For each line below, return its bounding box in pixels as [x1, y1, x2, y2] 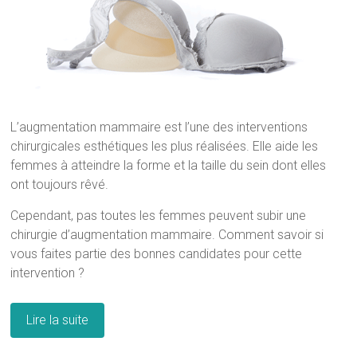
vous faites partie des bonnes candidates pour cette [10, 245, 303, 261]
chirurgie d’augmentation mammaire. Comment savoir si [10, 226, 324, 242]
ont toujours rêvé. [10, 176, 109, 192]
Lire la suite [26, 312, 89, 328]
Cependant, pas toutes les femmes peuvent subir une [10, 207, 307, 223]
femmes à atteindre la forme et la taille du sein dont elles [10, 157, 327, 173]
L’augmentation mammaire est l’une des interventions [10, 119, 308, 135]
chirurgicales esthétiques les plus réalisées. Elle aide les [10, 138, 319, 154]
